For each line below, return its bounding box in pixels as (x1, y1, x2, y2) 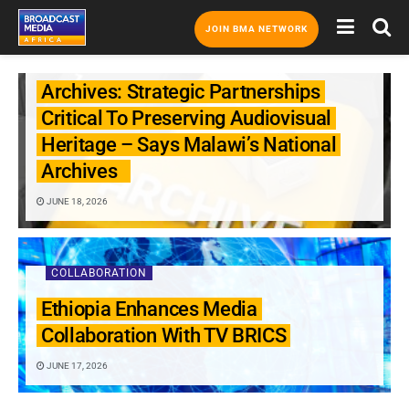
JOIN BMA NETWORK (205, 24, 308, 34)
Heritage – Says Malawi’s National (41, 133, 337, 156)
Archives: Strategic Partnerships (41, 80, 320, 103)
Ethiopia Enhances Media (41, 298, 257, 320)
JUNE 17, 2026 (45, 361, 108, 371)
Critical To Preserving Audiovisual (41, 107, 332, 130)
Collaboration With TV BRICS (41, 324, 287, 347)
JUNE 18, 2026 (45, 196, 108, 206)
